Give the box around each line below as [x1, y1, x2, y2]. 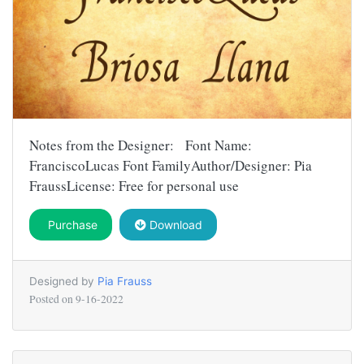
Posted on [29, 291, 76, 306]
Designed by [29, 274, 97, 288]
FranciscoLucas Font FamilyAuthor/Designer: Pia [29, 155, 312, 175]
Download [145, 217, 202, 232]
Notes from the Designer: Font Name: [29, 135, 252, 154]
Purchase [44, 217, 97, 232]
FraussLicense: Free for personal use [29, 175, 239, 195]
